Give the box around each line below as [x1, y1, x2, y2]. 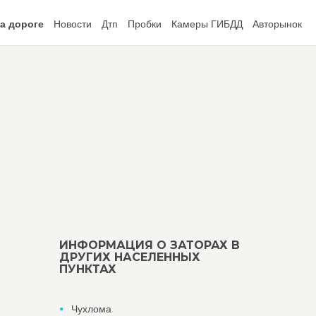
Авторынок [253, 18, 302, 30]
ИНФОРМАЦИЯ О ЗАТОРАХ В [59, 238, 240, 252]
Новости [54, 18, 92, 30]
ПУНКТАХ [59, 262, 116, 276]
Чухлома [71, 303, 111, 315]
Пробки [128, 18, 162, 30]
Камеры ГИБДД [171, 18, 243, 30]
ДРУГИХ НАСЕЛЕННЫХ [59, 250, 200, 264]
